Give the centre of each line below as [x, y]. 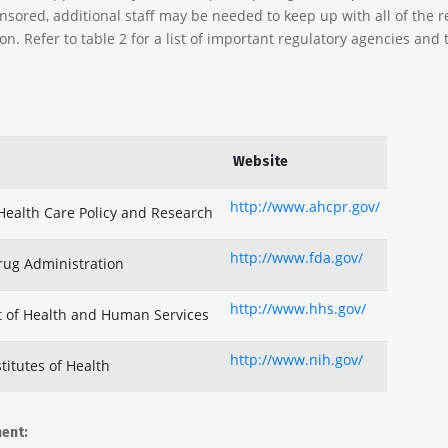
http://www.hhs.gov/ [297, 308]
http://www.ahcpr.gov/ [304, 206]
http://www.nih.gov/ [296, 359]
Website [260, 161]
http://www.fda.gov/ [296, 257]
